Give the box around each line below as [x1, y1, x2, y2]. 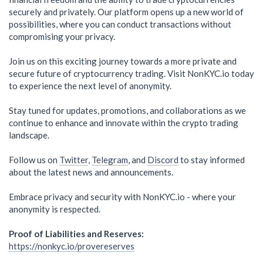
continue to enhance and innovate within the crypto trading [9, 117, 238, 129]
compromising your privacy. [9, 31, 115, 42]
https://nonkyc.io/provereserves [9, 241, 134, 252]
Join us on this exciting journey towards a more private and [9, 56, 237, 67]
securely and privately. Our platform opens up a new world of [9, 6, 244, 18]
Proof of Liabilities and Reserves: [9, 228, 144, 240]
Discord [147, 154, 178, 166]
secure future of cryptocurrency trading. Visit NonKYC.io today [9, 68, 254, 79]
